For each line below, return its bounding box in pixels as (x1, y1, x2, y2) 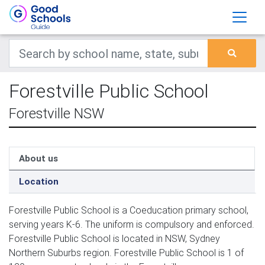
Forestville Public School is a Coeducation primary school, (9, 204, 248, 216)
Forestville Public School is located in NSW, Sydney (9, 232, 220, 244)
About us (19, 153, 58, 164)
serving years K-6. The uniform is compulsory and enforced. (9, 218, 254, 230)
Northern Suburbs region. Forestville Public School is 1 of (9, 247, 244, 258)
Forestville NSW (9, 105, 105, 122)
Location (19, 176, 59, 187)
